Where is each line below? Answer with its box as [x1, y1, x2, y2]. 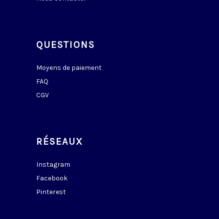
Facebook [36, 174, 67, 182]
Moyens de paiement [36, 63, 102, 72]
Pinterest [36, 187, 66, 196]
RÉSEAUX [36, 135, 83, 147]
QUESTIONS [36, 39, 95, 50]
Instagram [36, 160, 70, 169]
